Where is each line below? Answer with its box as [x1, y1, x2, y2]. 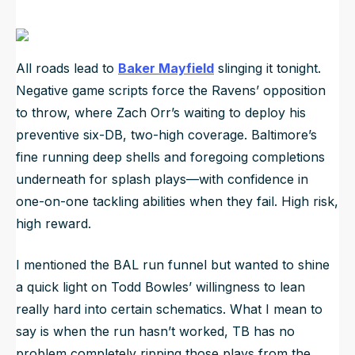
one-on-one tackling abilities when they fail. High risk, [16, 193, 338, 209]
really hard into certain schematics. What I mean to [16, 300, 323, 317]
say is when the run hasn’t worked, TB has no [16, 323, 295, 339]
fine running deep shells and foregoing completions [16, 148, 325, 165]
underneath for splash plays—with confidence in [16, 170, 308, 187]
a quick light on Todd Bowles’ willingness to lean [16, 278, 305, 295]
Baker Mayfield [118, 59, 214, 76]
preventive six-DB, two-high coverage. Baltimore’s [16, 126, 317, 143]
